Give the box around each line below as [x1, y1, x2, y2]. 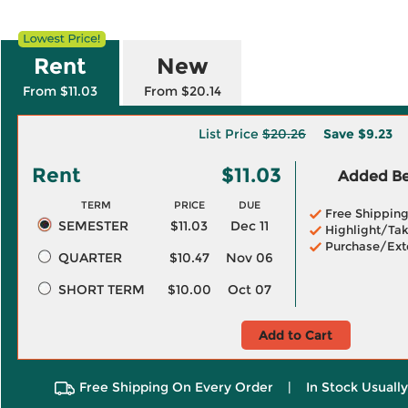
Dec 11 [230, 218, 269, 234]
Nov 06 [226, 250, 273, 266]
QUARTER [57, 250, 122, 266]
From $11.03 [23, 83, 97, 99]
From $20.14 [143, 83, 221, 99]
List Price [199, 126, 262, 142]
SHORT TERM [57, 281, 145, 298]
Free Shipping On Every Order [78, 379, 273, 395]
